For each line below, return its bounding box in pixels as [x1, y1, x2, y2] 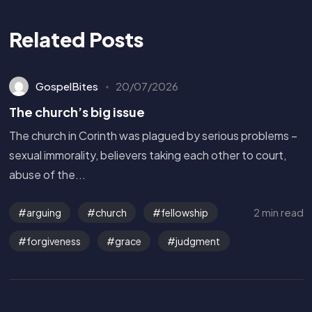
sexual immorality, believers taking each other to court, [8, 148, 286, 163]
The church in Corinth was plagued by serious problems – [8, 128, 297, 143]
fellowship [161, 206, 209, 219]
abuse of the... [8, 167, 86, 182]
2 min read [253, 205, 304, 219]
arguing [26, 206, 61, 219]
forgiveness [26, 234, 81, 247]
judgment [175, 234, 221, 247]
